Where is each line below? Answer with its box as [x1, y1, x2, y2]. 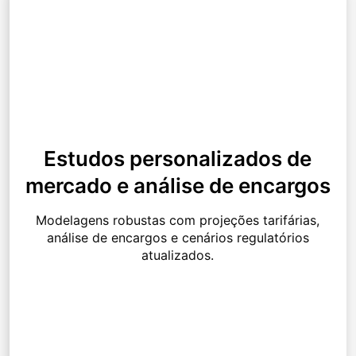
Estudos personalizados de [44, 146, 312, 172]
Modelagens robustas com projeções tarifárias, [36, 212, 320, 229]
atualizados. [141, 247, 215, 264]
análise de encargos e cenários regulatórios [46, 230, 309, 246]
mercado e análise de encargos [25, 173, 331, 199]
